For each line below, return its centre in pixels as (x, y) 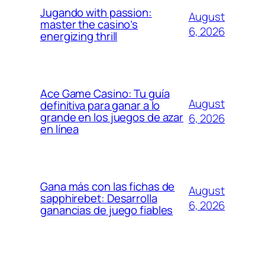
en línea (60, 129)
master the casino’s (89, 24)
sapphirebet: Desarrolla (99, 198)
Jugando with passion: (96, 12)
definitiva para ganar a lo (100, 105)
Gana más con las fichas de (108, 186)
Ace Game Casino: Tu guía (105, 93)
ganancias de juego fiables (107, 210)
